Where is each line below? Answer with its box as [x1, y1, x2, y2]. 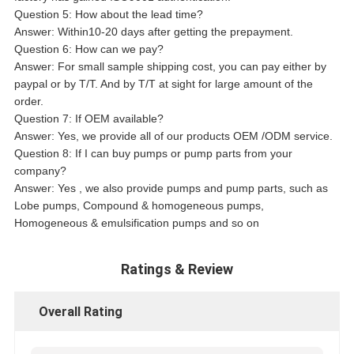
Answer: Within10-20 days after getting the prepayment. [13, 25, 293, 39]
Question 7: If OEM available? [13, 112, 164, 126]
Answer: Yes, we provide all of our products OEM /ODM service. [13, 130, 333, 143]
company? [13, 164, 66, 178]
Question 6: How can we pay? [13, 43, 164, 56]
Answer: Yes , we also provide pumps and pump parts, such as [13, 182, 328, 195]
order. [13, 95, 43, 108]
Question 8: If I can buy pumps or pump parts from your [13, 147, 292, 160]
